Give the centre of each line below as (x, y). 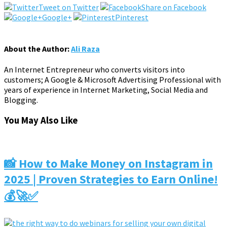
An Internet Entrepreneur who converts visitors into (94, 69)
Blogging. (21, 100)
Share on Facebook (174, 7)
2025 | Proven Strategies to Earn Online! (111, 179)
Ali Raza (85, 48)
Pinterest (132, 17)
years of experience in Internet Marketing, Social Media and (106, 89)
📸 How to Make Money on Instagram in (108, 164)
